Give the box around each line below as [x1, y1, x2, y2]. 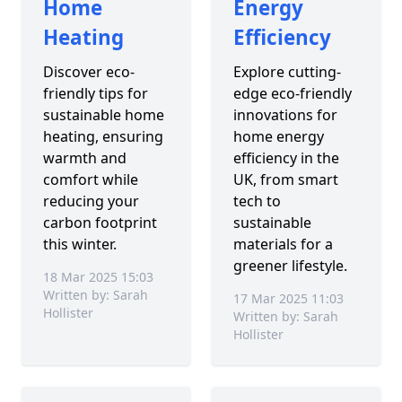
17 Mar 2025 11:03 [232, 289, 344, 307]
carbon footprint [43, 212, 157, 232]
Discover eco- [43, 61, 135, 82]
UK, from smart [232, 169, 338, 189]
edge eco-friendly [232, 83, 352, 103]
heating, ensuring [43, 126, 163, 146]
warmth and [43, 147, 127, 168]
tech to [232, 190, 281, 211]
